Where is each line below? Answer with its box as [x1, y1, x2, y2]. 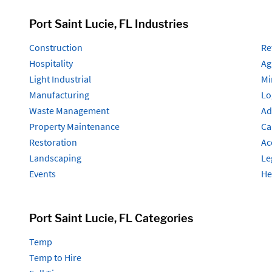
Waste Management [29, 104, 109, 117]
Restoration [29, 135, 77, 148]
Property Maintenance [29, 120, 120, 132]
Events [29, 167, 56, 180]
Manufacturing [29, 88, 89, 101]
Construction [29, 41, 83, 53]
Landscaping [29, 151, 81, 164]
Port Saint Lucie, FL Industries [29, 17, 188, 30]
